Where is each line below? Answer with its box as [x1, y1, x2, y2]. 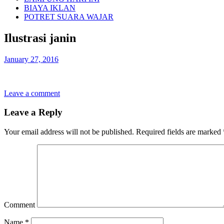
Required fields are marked [134, 127, 223, 136]
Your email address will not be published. [4, 127, 134, 136]
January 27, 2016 [4, 54, 58, 63]
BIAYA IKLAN [24, 3, 75, 12]
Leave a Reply [4, 107, 62, 118]
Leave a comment [4, 88, 60, 97]
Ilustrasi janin [4, 31, 76, 44]
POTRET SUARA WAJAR [24, 12, 113, 21]
